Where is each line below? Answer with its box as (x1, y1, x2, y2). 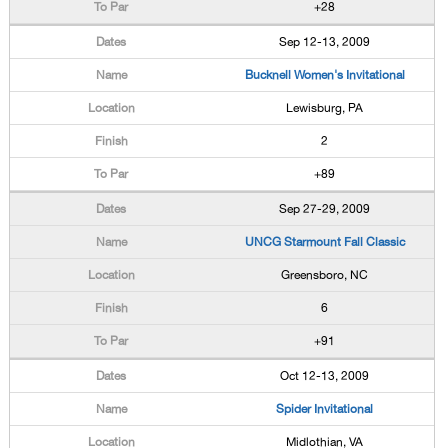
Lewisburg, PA (286, 101, 364, 115)
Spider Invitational (276, 402, 374, 416)
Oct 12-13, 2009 (280, 369, 370, 383)
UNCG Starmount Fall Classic (244, 235, 405, 249)
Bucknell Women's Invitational (244, 68, 405, 82)
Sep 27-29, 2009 (279, 202, 371, 216)
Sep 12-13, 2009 (279, 35, 371, 49)
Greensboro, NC (281, 268, 369, 282)
